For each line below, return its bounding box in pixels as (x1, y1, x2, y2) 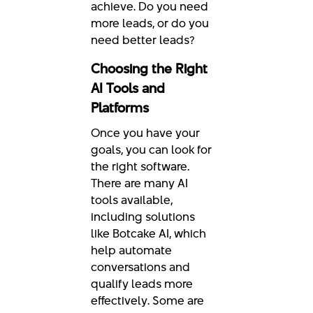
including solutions (91, 208, 195, 226)
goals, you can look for (91, 141, 212, 159)
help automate (91, 242, 172, 259)
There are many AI (91, 175, 188, 192)
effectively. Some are (91, 292, 204, 310)
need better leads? (91, 31, 194, 49)
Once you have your (91, 124, 200, 142)
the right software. (91, 158, 189, 175)
